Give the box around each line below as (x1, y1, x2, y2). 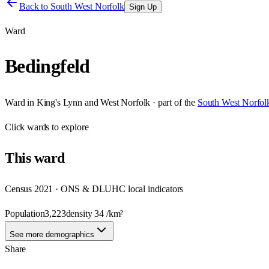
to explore (49, 121, 89, 132)
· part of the (150, 97, 196, 107)
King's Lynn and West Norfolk (36, 97, 151, 107)
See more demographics (10, 229, 94, 239)
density (65, 208, 95, 219)
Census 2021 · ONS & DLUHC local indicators (5, 183, 184, 194)
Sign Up (128, 2, 157, 11)
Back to (19, 1, 50, 11)
